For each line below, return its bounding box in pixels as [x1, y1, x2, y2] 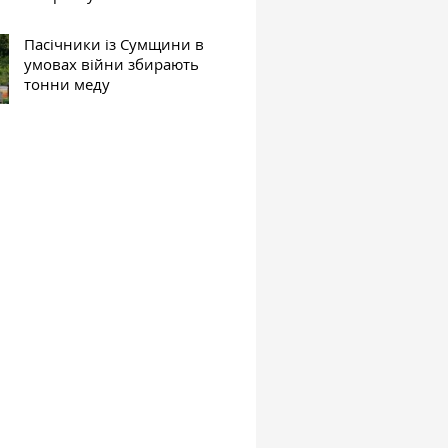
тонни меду [24, 73, 111, 94]
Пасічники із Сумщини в [24, 33, 205, 54]
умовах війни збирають [24, 53, 200, 74]
